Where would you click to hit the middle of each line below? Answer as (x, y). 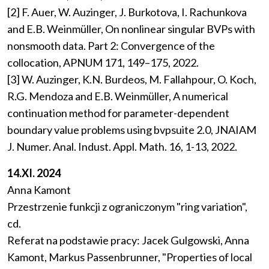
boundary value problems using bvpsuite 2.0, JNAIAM (132, 130)
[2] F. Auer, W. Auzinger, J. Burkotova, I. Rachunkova (127, 12)
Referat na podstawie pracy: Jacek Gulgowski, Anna (128, 240)
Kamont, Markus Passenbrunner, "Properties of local (130, 257)
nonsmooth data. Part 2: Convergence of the (111, 46)
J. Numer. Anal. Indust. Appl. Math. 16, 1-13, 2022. (122, 147)
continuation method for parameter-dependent (118, 113)
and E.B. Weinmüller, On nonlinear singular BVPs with (131, 29)
